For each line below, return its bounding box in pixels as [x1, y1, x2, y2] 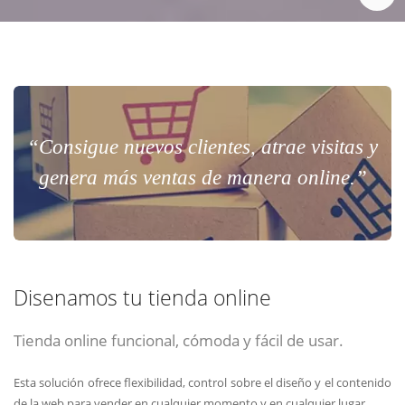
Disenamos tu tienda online [14, 284, 271, 313]
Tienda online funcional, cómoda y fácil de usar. [14, 329, 344, 352]
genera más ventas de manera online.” [38, 166, 367, 190]
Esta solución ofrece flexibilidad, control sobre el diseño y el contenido [14, 373, 391, 391]
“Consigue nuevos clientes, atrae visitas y [27, 136, 378, 159]
